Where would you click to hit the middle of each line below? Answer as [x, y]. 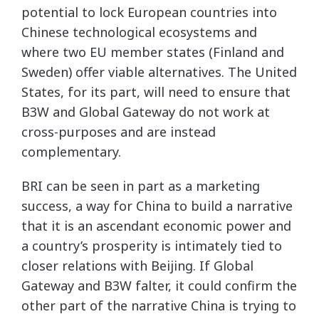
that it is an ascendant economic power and [156, 226]
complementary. [71, 152]
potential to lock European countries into [149, 12]
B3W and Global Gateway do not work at [146, 112]
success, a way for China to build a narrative [157, 206]
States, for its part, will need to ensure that [156, 92]
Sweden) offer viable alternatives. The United [159, 72]
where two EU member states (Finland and [153, 52]
